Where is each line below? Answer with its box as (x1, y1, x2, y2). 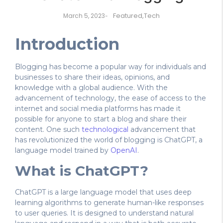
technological (80, 125, 128, 134)
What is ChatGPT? (15, 162, 148, 180)
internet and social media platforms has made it (15, 104, 181, 113)
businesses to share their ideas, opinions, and (15, 73, 170, 82)
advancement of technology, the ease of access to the (15, 94, 206, 103)
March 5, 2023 (63, 11, 105, 20)
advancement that (128, 125, 196, 134)
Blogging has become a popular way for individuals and (15, 62, 206, 72)
